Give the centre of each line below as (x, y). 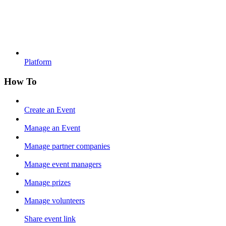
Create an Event (50, 110)
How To (20, 81)
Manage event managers (63, 164)
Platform (38, 62)
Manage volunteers (54, 201)
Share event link (50, 219)
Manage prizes (47, 183)
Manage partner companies (67, 146)
